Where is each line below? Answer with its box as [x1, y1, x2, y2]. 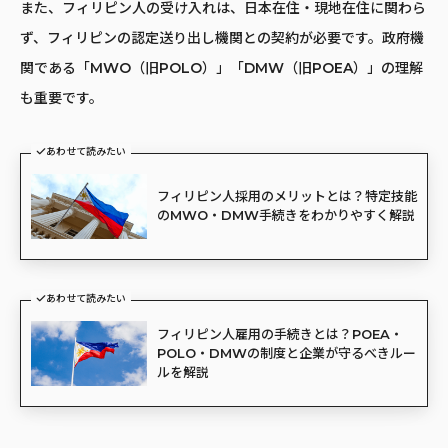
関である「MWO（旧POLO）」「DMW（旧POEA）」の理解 [20, 58, 423, 77]
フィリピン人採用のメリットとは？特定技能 [156, 188, 417, 205]
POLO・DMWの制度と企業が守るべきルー [156, 344, 416, 361]
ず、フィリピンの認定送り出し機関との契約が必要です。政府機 [20, 28, 424, 47]
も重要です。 [20, 88, 103, 107]
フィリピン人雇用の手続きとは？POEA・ [156, 325, 403, 342]
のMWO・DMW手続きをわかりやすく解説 [156, 207, 415, 224]
